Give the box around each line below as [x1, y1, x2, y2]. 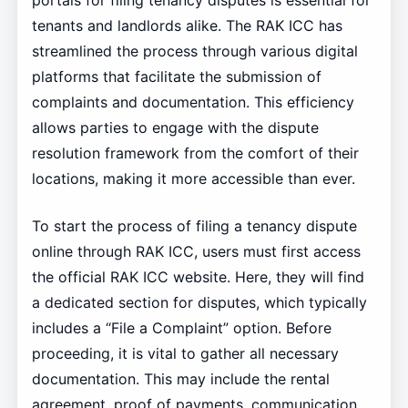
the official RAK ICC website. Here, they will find [31, 268, 364, 287]
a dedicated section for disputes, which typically [31, 293, 367, 312]
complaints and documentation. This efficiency [31, 93, 354, 112]
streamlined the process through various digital [31, 42, 358, 61]
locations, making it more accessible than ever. [31, 169, 355, 189]
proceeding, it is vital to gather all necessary [31, 344, 339, 363]
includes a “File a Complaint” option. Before [31, 319, 331, 338]
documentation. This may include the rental [31, 370, 330, 389]
